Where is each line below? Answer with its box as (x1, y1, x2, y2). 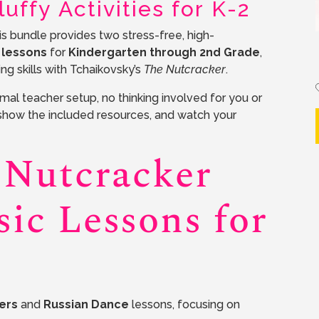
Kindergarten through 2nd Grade (68, 46, 261, 60)
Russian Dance (43, 298, 130, 312)
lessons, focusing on (129, 298, 241, 312)
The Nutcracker (144, 63, 226, 77)
